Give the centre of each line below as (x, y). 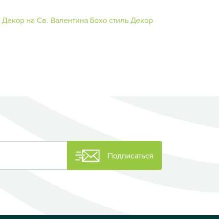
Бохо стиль (109, 20)
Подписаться (131, 156)
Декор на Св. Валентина (45, 20)
